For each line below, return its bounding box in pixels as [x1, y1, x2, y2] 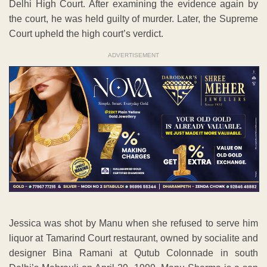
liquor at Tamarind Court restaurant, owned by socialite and [9, 233, 258, 244]
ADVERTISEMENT [108, 52, 159, 59]
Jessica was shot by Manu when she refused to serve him [9, 218, 258, 229]
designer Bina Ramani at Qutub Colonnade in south [9, 248, 258, 259]
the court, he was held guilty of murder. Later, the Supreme [9, 14, 258, 24]
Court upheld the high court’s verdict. [9, 29, 163, 39]
